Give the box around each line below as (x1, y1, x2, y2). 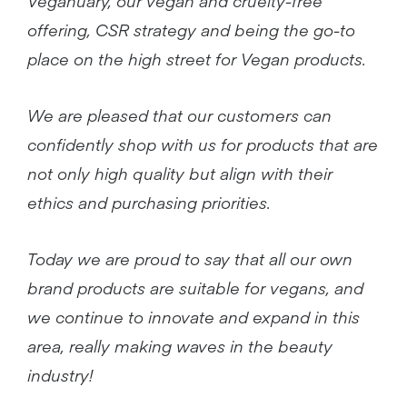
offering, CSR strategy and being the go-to (27, 17, 355, 41)
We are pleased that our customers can (27, 103, 332, 126)
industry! (27, 362, 93, 386)
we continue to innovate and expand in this (27, 304, 360, 328)
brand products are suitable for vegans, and (27, 275, 363, 299)
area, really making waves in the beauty (27, 333, 333, 357)
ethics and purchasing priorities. (27, 190, 271, 213)
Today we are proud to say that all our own (27, 246, 352, 270)
